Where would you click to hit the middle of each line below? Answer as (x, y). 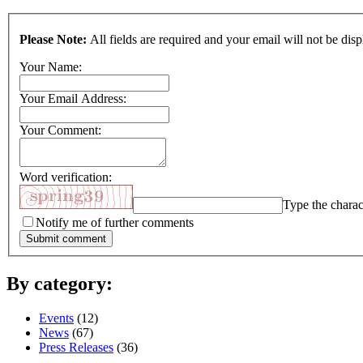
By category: (60, 283)
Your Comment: (60, 130)
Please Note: (53, 39)
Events (56, 318)
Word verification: (66, 177)
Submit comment (66, 238)
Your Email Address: (73, 98)
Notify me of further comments (115, 222)
